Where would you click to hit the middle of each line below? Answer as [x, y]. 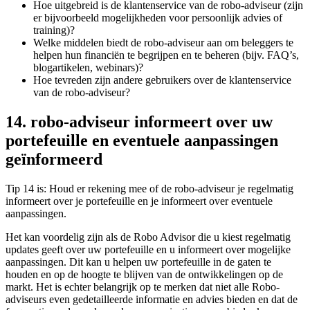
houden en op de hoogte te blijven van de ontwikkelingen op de [144, 274]
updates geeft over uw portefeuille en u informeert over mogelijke [148, 249]
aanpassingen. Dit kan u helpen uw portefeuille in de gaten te [138, 262]
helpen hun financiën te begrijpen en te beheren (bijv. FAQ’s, [166, 55]
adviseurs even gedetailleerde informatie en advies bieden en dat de [152, 299]
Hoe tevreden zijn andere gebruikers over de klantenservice [162, 80]
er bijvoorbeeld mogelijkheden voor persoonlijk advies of [158, 18]
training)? [54, 30]
